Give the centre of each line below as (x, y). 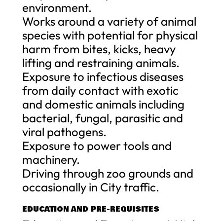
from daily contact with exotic (100, 90)
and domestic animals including (103, 104)
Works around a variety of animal (109, 21)
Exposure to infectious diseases (103, 76)
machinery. (51, 159)
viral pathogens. (64, 131)
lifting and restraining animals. (101, 62)
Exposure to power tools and (97, 145)
